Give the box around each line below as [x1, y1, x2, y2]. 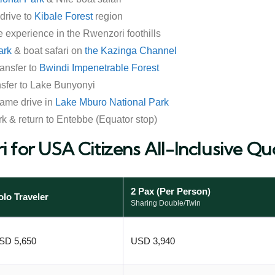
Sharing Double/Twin [131, 199, 201, 207]
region [93, 11, 123, 21]
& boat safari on [12, 45, 85, 56]
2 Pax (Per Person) [131, 186, 211, 196]
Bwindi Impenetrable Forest [39, 63, 159, 73]
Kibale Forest [34, 11, 93, 21]
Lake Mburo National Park [55, 97, 169, 107]
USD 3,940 [131, 236, 175, 246]
